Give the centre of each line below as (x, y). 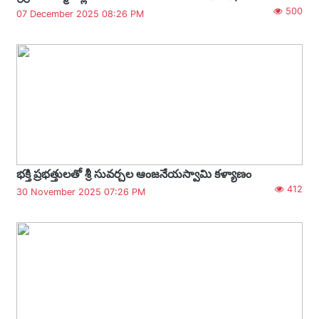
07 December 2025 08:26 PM (80, 14)
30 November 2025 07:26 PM (81, 192)
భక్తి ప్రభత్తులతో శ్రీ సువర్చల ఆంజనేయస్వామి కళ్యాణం (134, 173)
